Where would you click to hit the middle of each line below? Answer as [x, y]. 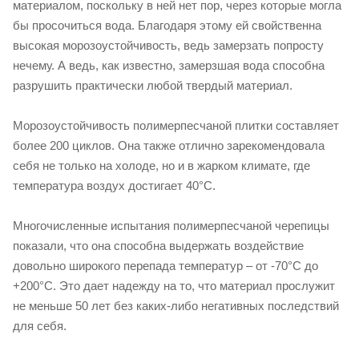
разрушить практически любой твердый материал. [153, 85]
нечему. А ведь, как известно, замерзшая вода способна [169, 65]
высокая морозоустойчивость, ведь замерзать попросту [168, 45]
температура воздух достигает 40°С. [114, 186]
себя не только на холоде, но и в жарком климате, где [161, 165]
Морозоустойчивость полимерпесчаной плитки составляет [176, 125]
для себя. [40, 326]
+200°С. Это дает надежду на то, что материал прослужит [174, 286]
